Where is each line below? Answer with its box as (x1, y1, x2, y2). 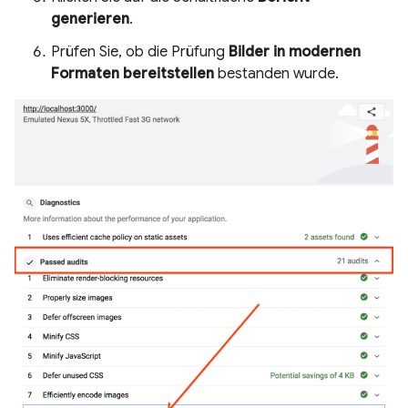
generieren (51, 10, 129, 28)
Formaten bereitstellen (51, 65, 214, 83)
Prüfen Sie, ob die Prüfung (51, 43, 229, 61)
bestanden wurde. (214, 65, 339, 83)
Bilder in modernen (229, 43, 361, 61)
